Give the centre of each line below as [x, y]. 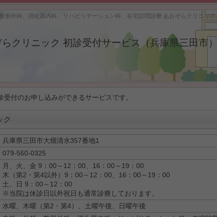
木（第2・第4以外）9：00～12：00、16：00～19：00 [86, 175]
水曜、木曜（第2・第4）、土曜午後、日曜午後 [74, 206]
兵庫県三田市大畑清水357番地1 [53, 140]
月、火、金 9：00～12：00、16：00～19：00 [73, 166]
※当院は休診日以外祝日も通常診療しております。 [80, 193]
